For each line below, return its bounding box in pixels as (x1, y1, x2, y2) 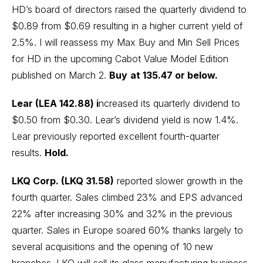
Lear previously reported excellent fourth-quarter (12, 130, 220, 142)
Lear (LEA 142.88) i (12, 97, 99, 109)
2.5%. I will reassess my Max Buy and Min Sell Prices (12, 36, 240, 48)
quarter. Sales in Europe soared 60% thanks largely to (12, 224, 243, 236)
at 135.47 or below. (130, 69, 218, 81)
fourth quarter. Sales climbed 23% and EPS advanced (12, 191, 242, 203)
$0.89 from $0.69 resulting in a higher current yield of (12, 20, 243, 32)
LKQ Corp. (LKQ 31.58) (12, 175, 114, 187)
